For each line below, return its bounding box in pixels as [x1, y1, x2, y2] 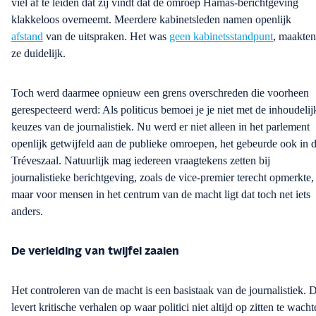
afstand [11, 30, 43, 43]
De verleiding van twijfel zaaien [11, 245, 179, 257]
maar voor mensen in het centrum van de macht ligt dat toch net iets [11, 188, 310, 201]
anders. [11, 205, 43, 218]
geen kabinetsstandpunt [169, 30, 273, 43]
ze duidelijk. [11, 47, 66, 60]
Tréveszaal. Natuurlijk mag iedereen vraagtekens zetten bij [11, 154, 270, 167]
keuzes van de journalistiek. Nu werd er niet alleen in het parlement [11, 121, 310, 133]
